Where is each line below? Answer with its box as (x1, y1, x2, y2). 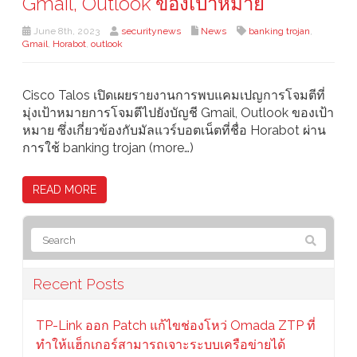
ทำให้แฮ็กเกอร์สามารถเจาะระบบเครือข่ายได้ (36, 337, 285, 353)
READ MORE (33, 183, 96, 197)
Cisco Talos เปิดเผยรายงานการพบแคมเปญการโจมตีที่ (22, 88, 325, 104)
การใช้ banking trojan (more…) (22, 140, 194, 156)
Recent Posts (33, 275, 124, 293)
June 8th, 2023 (31, 25, 100, 37)
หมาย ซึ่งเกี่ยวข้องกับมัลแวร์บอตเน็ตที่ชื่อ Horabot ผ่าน (22, 123, 326, 139)
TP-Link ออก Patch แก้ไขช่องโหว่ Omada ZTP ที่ (36, 318, 316, 334)
